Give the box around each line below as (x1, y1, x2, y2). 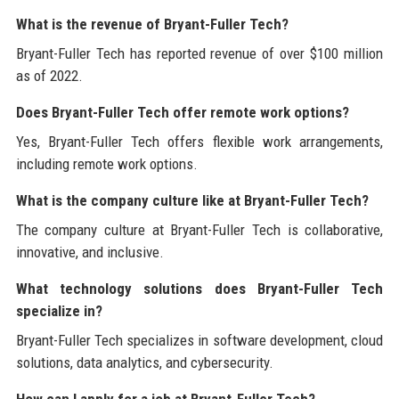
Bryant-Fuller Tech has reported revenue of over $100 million (15, 44, 384, 62)
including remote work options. (15, 154, 198, 173)
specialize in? (15, 301, 102, 320)
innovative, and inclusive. (15, 242, 164, 261)
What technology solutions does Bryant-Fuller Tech (15, 279, 384, 297)
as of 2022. (15, 66, 83, 85)
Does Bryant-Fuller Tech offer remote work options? (15, 102, 349, 121)
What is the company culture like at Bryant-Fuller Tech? (15, 191, 369, 209)
